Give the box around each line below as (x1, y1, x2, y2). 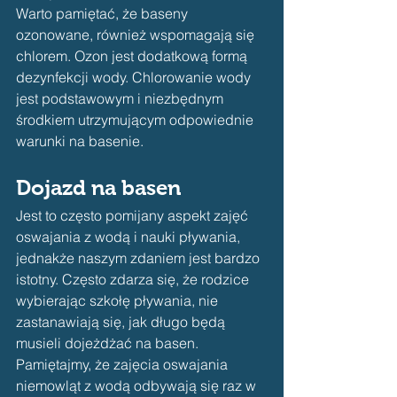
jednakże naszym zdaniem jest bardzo (16, 249, 263, 268)
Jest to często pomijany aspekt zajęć (16, 206, 252, 225)
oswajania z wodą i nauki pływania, (16, 228, 244, 246)
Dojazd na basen (16, 175, 181, 200)
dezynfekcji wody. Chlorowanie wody (16, 68, 254, 87)
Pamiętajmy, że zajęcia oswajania (16, 355, 231, 374)
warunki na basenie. (16, 132, 144, 151)
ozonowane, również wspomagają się (16, 26, 258, 44)
